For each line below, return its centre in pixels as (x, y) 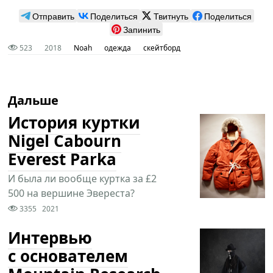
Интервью (50, 238)
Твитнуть (171, 16)
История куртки (74, 123)
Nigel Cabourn (65, 141)
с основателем (68, 256)
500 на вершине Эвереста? (72, 193)
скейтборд (162, 48)
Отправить (53, 16)
